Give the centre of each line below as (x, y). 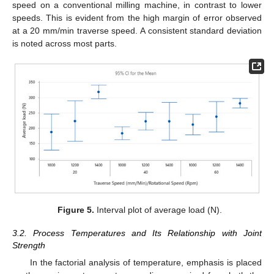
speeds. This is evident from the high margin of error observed (137, 18)
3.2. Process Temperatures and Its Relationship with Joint (137, 233)
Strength (29, 246)
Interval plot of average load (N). (158, 210)
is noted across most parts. (65, 43)
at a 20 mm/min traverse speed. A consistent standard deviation (137, 31)
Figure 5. (76, 210)
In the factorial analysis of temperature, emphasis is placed (146, 262)
